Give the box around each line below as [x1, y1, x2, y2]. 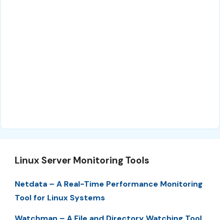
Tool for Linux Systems [15, 192, 105, 203]
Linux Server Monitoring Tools [15, 154, 149, 166]
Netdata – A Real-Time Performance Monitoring [15, 178, 203, 189]
